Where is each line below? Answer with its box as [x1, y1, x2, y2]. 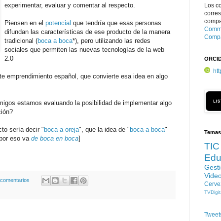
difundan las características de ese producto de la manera [4, 28, 170, 36]
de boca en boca [31, 134, 78, 142]
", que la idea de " [79, 125, 130, 133]
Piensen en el [4, 19, 45, 27]
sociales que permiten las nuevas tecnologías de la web [4, 45, 164, 53]
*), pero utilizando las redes [73, 37, 150, 44]
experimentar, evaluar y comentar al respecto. [4, 1, 135, 9]
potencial [45, 19, 71, 27]
